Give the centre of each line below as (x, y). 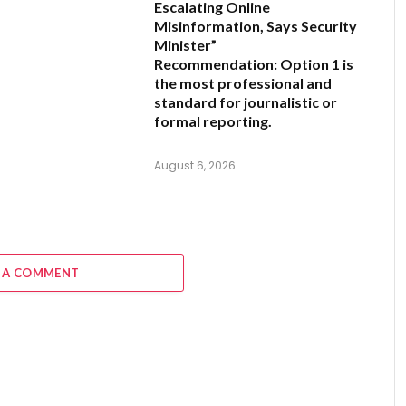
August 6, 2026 (195, 166)
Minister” (185, 45)
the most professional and (243, 83)
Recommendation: (216, 64)
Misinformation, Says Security (256, 26)
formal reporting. (213, 121)
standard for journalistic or (246, 102)
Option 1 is (315, 64)
